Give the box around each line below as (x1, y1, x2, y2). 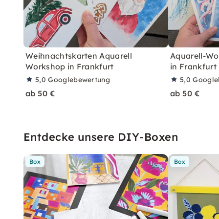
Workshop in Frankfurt (25, 61, 114, 71)
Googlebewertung (48, 75, 110, 84)
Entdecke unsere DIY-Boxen (23, 130, 178, 144)
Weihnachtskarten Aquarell (25, 50, 132, 61)
